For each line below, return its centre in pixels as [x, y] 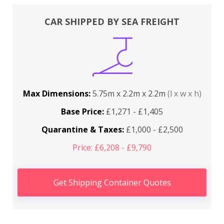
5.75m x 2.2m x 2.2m [130, 93]
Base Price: [82, 111]
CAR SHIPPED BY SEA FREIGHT [112, 21]
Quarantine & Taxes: [82, 129]
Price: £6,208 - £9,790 [112, 147]
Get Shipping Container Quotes [112, 182]
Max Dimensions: [57, 93]
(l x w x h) [184, 93]
